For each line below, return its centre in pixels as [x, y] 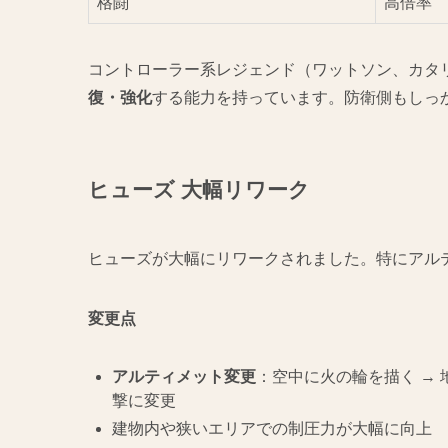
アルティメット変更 [184, 377]
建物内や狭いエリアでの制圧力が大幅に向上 [272, 429]
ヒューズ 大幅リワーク [199, 189]
